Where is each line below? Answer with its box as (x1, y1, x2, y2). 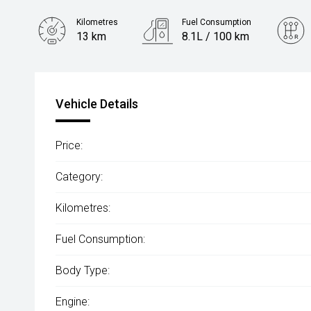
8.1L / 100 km (182, 30, 250, 43)
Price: (56, 139, 83, 152)
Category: (56, 170, 103, 183)
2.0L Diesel (76, 72, 132, 85)
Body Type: (56, 264, 110, 277)
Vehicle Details (56, 96, 138, 111)
